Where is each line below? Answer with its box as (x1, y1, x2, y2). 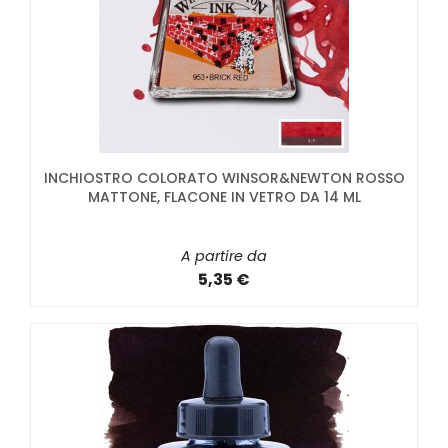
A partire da (181, 245, 267, 266)
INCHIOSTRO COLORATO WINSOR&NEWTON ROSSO (43, 167, 405, 188)
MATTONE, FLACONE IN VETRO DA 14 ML (87, 186, 361, 207)
